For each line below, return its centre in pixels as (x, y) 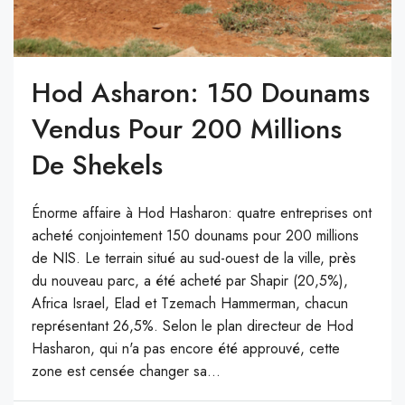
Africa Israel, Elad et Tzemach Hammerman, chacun (190, 303)
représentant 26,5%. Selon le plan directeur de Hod (193, 325)
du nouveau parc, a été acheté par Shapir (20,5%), (190, 280)
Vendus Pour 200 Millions (187, 128)
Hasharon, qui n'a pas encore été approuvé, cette (186, 348)
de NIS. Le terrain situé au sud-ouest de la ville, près (194, 258)
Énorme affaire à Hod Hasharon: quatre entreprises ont (202, 212)
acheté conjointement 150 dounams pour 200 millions (195, 235)
